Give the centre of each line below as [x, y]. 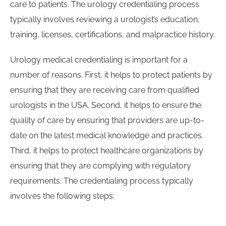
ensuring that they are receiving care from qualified [105, 90]
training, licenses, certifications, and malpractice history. [112, 35]
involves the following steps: [62, 196]
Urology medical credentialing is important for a [99, 60]
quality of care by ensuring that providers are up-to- [107, 121]
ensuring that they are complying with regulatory [101, 166]
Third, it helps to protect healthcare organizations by [107, 151]
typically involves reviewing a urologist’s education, [105, 20]
